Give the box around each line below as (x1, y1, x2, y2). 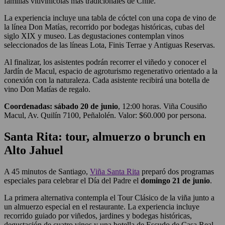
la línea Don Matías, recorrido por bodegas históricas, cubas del (4, 23, 204, 32)
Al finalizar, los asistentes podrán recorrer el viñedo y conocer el (4, 58, 206, 67)
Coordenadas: (4, 102, 52, 111)
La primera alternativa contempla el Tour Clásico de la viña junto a (4, 193, 214, 202)
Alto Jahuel (4, 144, 63, 157)
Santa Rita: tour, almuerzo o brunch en (4, 130, 205, 144)
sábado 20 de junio (54, 102, 118, 111)
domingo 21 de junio (141, 176, 210, 185)
